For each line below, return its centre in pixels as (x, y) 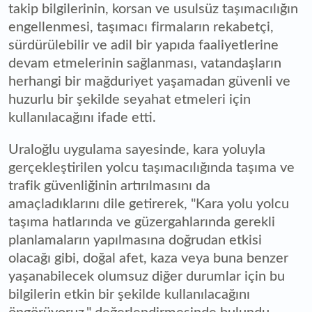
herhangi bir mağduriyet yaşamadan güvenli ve (149, 81)
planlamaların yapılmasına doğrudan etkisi (135, 240)
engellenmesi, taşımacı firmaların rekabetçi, (141, 27)
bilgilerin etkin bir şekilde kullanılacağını (129, 294)
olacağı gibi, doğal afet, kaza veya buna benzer (148, 258)
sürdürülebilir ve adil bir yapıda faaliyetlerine (143, 45)
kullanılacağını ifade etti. (82, 117)
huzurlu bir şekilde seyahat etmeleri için (130, 99)
